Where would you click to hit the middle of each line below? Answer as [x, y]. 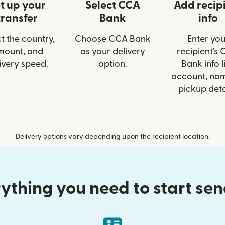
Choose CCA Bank [113, 39]
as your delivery [113, 52]
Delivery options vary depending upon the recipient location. [113, 137]
